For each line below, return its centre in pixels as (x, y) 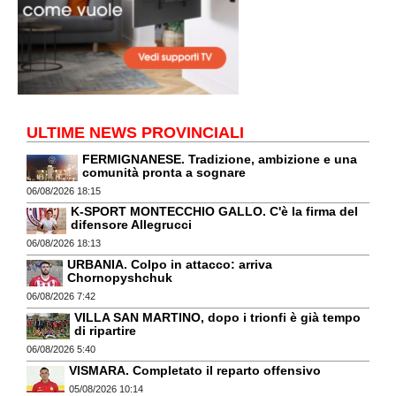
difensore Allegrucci (131, 225)
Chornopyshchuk (120, 278)
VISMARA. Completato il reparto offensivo (195, 370)
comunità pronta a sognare (164, 172)
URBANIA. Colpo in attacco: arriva (170, 265)
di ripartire (105, 330)
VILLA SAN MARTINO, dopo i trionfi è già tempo (217, 317)
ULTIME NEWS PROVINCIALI (135, 132)
